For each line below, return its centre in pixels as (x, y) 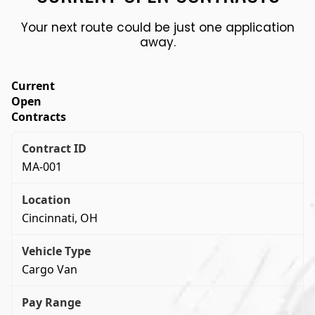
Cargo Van (50, 269)
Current (33, 85)
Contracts (39, 116)
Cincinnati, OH (60, 218)
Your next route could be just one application (157, 27)
